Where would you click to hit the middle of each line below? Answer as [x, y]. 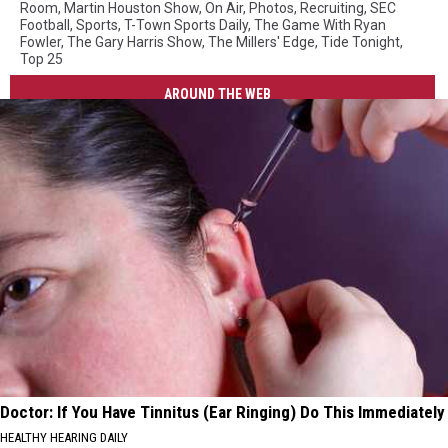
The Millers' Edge [261, 42]
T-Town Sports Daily [186, 25]
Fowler [40, 42]
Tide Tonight [360, 42]
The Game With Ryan [320, 25]
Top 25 [41, 59]
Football [45, 25]
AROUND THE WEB [218, 93]
